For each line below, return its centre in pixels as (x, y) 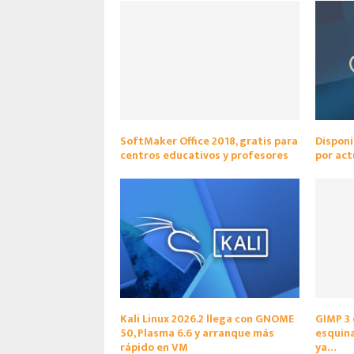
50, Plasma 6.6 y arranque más (197, 333)
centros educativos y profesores (204, 155)
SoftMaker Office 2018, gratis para (209, 141)
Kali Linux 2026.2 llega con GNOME (207, 318)
